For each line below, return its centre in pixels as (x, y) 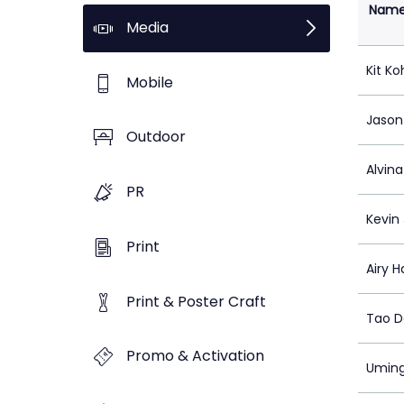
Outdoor (156, 137)
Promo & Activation (195, 356)
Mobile (150, 82)
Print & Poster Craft (196, 301)
